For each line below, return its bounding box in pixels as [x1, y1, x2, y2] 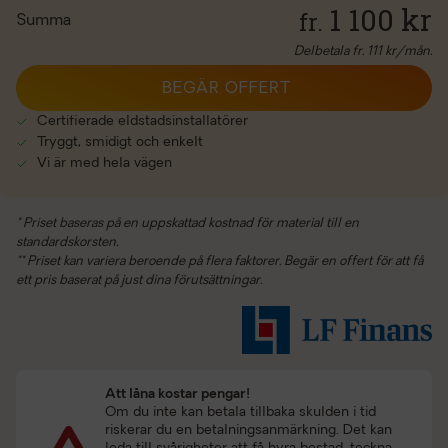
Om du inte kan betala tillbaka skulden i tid [104, 405, 376, 420]
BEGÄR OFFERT [162, 81, 291, 97]
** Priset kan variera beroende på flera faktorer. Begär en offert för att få [16, 255, 423, 268]
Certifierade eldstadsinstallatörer [33, 114, 248, 129]
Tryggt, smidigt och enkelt [33, 135, 203, 150]
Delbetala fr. [294, 45, 367, 58]
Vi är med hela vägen [33, 156, 172, 171]
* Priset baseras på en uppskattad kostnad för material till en [16, 217, 359, 230]
